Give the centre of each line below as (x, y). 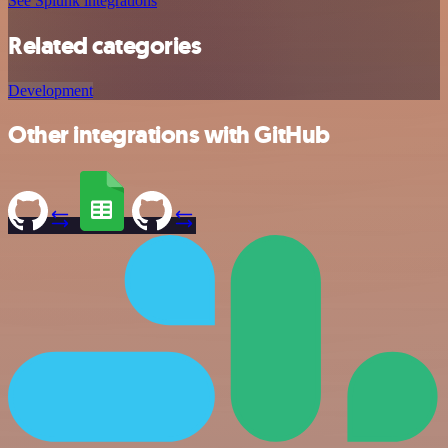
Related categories (105, 45)
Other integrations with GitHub (169, 135)
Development (50, 90)
